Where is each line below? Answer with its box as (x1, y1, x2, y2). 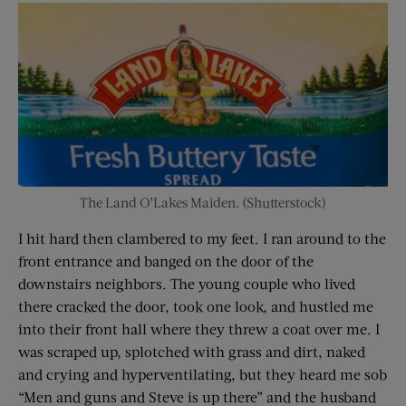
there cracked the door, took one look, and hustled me (18, 297, 373, 315)
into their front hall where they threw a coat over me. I (18, 320, 380, 338)
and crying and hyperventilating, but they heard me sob (18, 365, 387, 383)
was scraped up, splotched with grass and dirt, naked (18, 343, 365, 361)
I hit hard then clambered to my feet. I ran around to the (18, 229, 386, 247)
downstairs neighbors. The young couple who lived (18, 275, 355, 293)
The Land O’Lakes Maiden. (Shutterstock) (80, 194, 326, 211)
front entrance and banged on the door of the (18, 252, 314, 270)
